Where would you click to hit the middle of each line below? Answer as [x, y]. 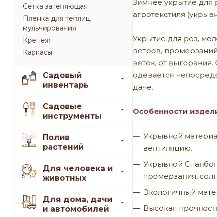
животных [64, 178]
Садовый [62, 76]
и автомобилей [76, 209]
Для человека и [78, 169]
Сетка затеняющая [55, 7]
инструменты [72, 116]
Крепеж [37, 40]
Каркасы [38, 53]
